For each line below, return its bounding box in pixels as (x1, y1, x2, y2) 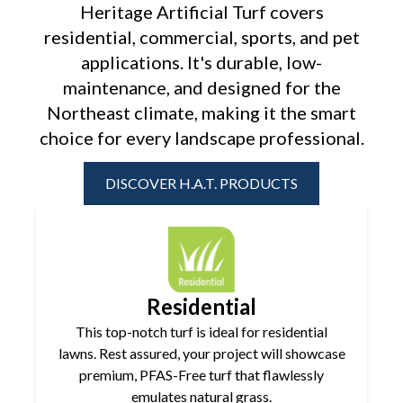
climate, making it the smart (130, 102, 356, 124)
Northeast (47, 102, 130, 124)
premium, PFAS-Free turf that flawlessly (79, 365, 324, 383)
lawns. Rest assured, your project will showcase (58, 344, 345, 362)
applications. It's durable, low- (81, 51, 322, 74)
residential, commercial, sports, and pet (43, 26, 360, 49)
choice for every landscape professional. (39, 127, 364, 149)
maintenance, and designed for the (62, 76, 341, 99)
